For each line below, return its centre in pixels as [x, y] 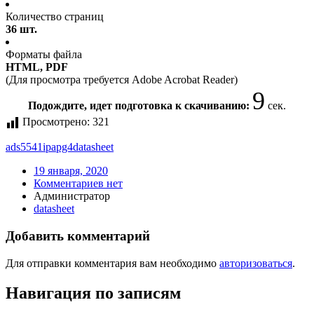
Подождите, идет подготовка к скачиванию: [140, 106]
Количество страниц [55, 17]
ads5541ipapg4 [39, 147]
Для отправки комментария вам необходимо [112, 263]
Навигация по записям [93, 293]
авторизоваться [256, 263]
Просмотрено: [56, 122]
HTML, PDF [37, 67]
